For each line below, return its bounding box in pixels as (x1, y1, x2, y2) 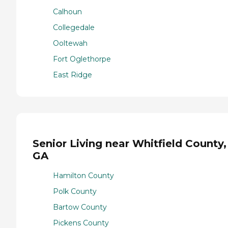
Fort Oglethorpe (53, 54, 111, 64)
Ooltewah (53, 38, 88, 48)
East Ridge (53, 70, 92, 79)
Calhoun (53, 7, 82, 16)
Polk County (53, 187, 97, 196)
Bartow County (53, 203, 107, 212)
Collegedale (53, 22, 95, 32)
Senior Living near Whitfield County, (33, 137, 226, 150)
